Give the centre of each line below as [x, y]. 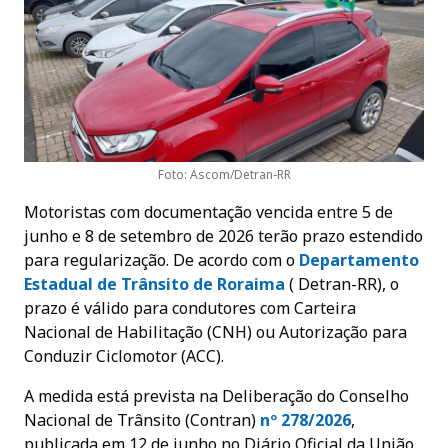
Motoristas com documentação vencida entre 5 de [208, 211]
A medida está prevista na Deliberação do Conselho [216, 395]
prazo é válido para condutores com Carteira [190, 307]
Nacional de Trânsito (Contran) [142, 419]
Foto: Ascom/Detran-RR [224, 174]
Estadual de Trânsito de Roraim [149, 283]
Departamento [359, 259]
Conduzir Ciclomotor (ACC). [124, 355]
